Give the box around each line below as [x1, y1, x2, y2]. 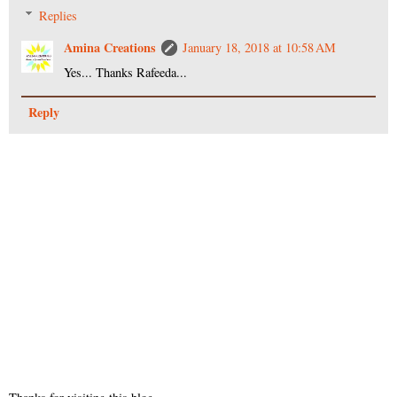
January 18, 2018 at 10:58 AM [183, 38, 337, 56]
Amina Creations [64, 37, 157, 57]
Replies [39, 6, 78, 24]
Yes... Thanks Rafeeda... [64, 63, 188, 81]
